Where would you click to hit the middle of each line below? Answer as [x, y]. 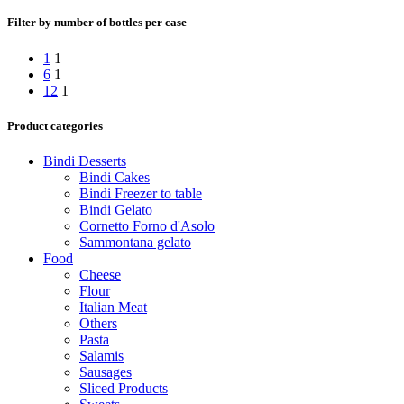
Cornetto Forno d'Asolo [147, 225]
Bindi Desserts [85, 161]
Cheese [100, 274]
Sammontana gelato [135, 242]
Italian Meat [113, 307]
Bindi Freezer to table [141, 193]
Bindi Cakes [115, 177]
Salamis [101, 355]
